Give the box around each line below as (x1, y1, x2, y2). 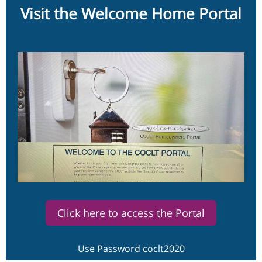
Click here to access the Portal (57, 206, 205, 220)
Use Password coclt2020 (77, 242, 185, 255)
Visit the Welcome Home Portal (20, 3, 242, 24)
